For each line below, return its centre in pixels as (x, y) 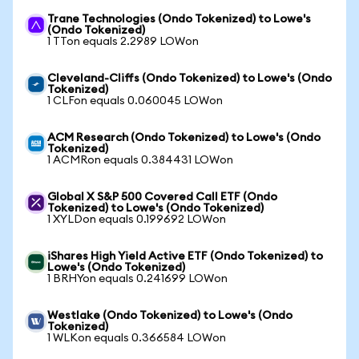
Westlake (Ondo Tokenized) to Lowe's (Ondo (170, 316)
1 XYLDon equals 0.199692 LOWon (137, 220)
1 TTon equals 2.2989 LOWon (123, 42)
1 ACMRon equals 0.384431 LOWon (140, 160)
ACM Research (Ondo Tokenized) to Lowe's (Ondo (184, 138)
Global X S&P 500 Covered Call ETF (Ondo (162, 197)
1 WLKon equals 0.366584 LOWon (137, 338)
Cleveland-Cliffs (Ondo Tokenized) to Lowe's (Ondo (190, 79)
